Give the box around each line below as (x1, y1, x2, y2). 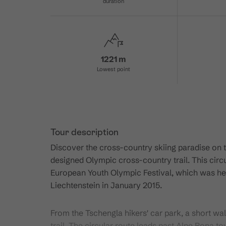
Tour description (50, 127, 119, 138)
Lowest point (97, 65, 131, 73)
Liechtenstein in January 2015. (50, 180, 162, 191)
